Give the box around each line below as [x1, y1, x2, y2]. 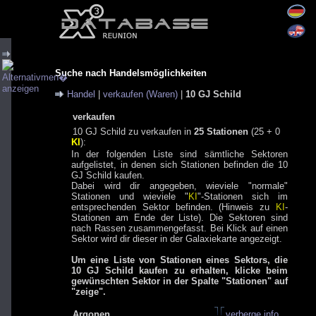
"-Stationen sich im [197, 191, 288, 202]
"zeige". [71, 286, 106, 297]
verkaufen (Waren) [103, 89, 178, 99]
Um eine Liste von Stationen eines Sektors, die [71, 255, 288, 265]
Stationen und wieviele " [71, 191, 188, 202]
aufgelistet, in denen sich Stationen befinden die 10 [71, 159, 288, 170]
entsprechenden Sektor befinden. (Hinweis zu [71, 202, 276, 212]
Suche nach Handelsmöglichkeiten [55, 68, 207, 78]
